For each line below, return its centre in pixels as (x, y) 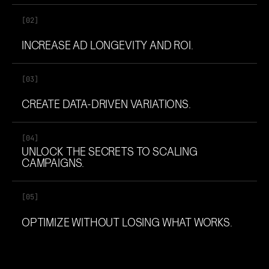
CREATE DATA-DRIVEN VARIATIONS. (106, 104)
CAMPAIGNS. (53, 163)
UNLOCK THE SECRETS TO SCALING (110, 152)
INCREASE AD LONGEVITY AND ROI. (107, 46)
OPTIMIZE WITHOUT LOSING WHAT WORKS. (127, 223)
